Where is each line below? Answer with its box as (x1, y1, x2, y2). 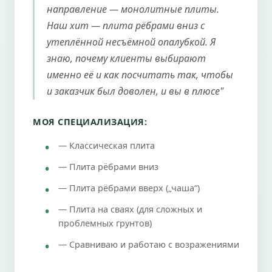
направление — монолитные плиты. (47, 2, 219, 16)
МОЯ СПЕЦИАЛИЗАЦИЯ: (33, 115, 147, 127)
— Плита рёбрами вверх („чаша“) (58, 182, 200, 194)
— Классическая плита (58, 139, 155, 151)
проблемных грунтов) (58, 217, 152, 229)
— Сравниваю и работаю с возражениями (58, 238, 239, 250)
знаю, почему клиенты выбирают (47, 51, 206, 65)
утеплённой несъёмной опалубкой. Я (47, 35, 216, 49)
